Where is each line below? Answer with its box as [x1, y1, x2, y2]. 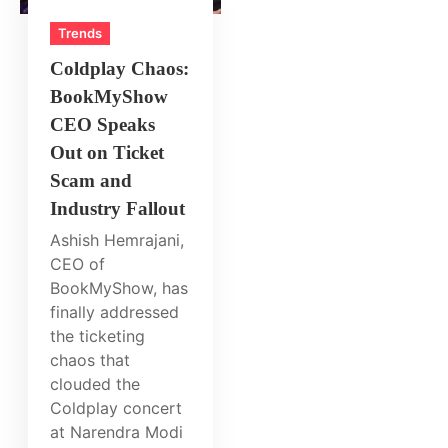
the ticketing [50, 326, 146, 347]
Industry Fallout [50, 198, 186, 220]
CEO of [50, 254, 106, 275]
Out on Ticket [50, 142, 165, 164]
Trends [58, 25, 103, 42]
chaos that [50, 350, 131, 371]
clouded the [50, 374, 141, 395]
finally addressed [50, 302, 180, 323]
